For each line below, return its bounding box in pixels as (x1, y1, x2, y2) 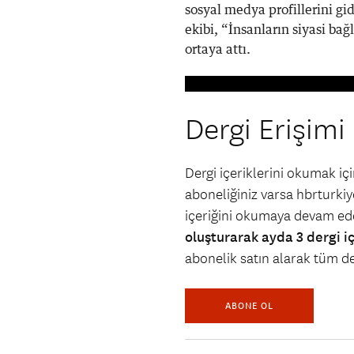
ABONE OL (225, 299, 273, 311)
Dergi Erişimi (185, 112, 345, 148)
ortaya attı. (185, 43, 250, 56)
